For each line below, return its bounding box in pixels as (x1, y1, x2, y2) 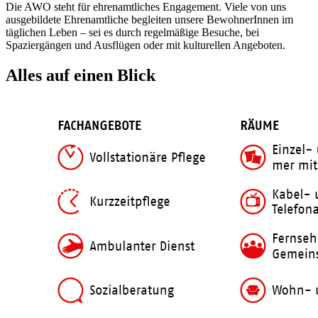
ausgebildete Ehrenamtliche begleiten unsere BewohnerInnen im (6, 13, 293, 26)
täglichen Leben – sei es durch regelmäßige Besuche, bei (6, 26, 259, 38)
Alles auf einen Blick (6, 65, 155, 84)
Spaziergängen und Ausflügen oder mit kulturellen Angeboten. (6, 38, 285, 51)
